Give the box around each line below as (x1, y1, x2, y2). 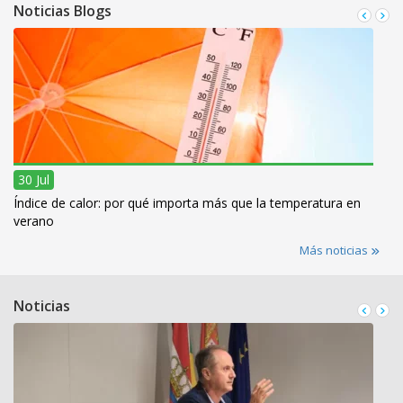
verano (13, 212, 54, 230)
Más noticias (300, 242, 371, 259)
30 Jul (18, 171, 49, 189)
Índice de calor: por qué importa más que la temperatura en (13, 194, 361, 212)
